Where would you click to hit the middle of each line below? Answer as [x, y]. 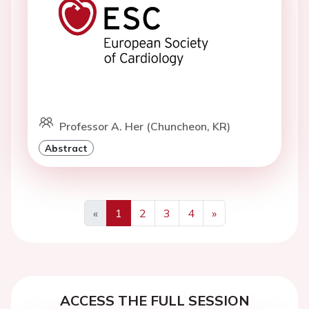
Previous [116, 229]
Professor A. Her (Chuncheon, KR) [145, 126]
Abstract [66, 148]
